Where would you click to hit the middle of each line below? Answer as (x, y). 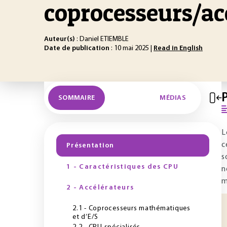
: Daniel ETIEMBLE (102, 39)
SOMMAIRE (77, 98)
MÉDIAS (173, 98)
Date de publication (77, 48)
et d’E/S (85, 217)
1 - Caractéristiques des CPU (122, 167)
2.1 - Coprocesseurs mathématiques (131, 209)
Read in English (178, 48)
